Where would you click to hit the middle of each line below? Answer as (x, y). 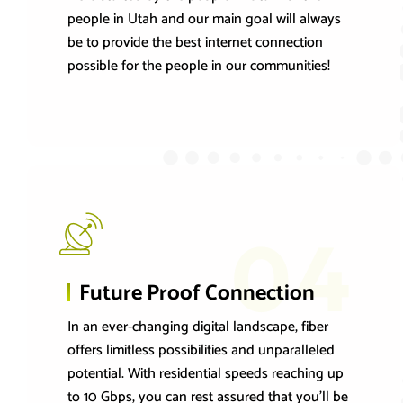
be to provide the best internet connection (195, 43)
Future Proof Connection (197, 294)
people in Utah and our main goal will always (204, 20)
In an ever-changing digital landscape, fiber (198, 327)
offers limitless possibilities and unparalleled (201, 351)
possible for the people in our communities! (199, 67)
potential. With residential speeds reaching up (206, 374)
